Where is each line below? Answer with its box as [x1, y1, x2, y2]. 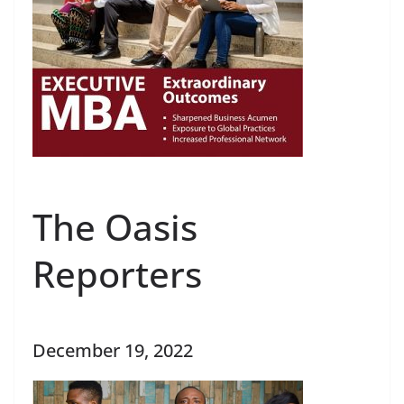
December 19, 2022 [32, 338, 193, 363]
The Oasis [32, 202, 197, 252]
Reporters [32, 249, 202, 298]
